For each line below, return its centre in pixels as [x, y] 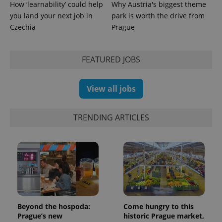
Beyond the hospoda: [54, 207]
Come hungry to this [159, 207]
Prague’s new [40, 216]
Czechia [23, 27]
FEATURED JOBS [111, 60]
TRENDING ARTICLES [111, 118]
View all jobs [111, 88]
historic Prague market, [164, 216]
